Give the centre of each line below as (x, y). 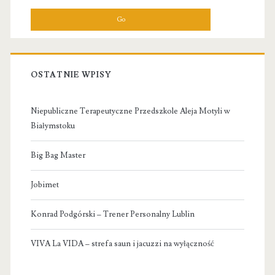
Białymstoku (52, 126)
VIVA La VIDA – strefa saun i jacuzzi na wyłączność (122, 244)
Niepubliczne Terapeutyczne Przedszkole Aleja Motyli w (130, 111)
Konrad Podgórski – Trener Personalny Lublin (112, 215)
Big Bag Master (58, 156)
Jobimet (45, 185)
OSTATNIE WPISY (71, 75)
